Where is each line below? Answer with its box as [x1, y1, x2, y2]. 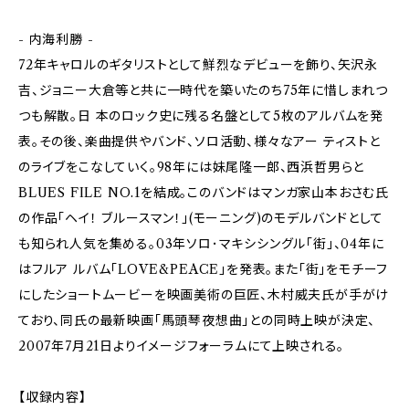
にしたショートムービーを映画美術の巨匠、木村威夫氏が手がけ [18, 287, 390, 303]
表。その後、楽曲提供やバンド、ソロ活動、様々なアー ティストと [18, 133, 381, 150]
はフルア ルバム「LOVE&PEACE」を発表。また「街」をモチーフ [18, 261, 389, 278]
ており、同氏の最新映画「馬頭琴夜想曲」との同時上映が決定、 [18, 312, 376, 329]
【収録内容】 [18, 389, 87, 405]
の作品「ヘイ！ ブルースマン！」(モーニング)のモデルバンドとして [18, 210, 383, 226]
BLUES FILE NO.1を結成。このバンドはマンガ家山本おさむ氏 [18, 184, 389, 201]
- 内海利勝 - [18, 31, 94, 47]
